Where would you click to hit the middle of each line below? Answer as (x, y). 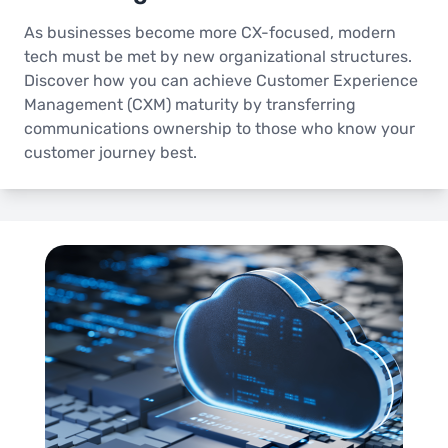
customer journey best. (110, 153)
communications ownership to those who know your (219, 129)
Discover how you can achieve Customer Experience (221, 81)
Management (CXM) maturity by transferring (190, 105)
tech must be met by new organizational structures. (218, 57)
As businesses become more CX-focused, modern (210, 33)
